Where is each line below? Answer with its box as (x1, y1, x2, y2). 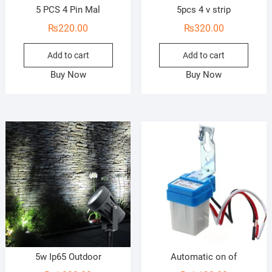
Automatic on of (171, 251, 237, 262)
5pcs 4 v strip (177, 4, 231, 16)
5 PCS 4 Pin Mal (36, 4, 101, 16)
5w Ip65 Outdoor (35, 251, 101, 262)
